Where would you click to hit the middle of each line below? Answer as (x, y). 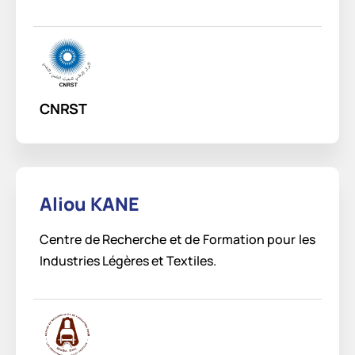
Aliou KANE (90, 203)
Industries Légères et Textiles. (128, 260)
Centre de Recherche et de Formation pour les (177, 239)
